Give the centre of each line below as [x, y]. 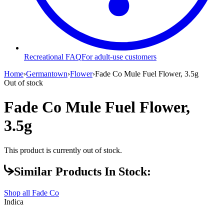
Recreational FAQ [53, 56]
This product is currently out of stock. [63, 150]
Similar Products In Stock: [82, 172]
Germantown [47, 73]
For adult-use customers [119, 56]
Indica [14, 202]
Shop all [18, 193]
